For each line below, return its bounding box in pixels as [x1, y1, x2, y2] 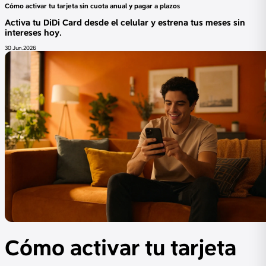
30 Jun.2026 [5, 44, 36, 51]
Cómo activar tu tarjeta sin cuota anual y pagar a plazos [5, 1, 180, 10]
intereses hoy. [5, 27, 62, 37]
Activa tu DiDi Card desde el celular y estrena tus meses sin [5, 17, 245, 27]
